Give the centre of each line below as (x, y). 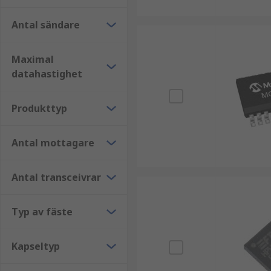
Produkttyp (39, 108)
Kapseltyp (36, 246)
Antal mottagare (53, 143)
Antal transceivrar (56, 177)
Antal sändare (46, 25)
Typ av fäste (42, 212)
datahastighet (47, 74)
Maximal (33, 59)
